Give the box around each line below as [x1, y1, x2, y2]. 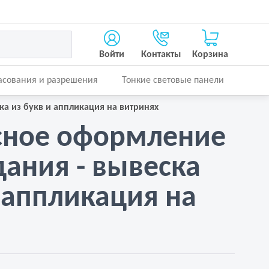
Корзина [192, 50, 228, 59]
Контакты [141, 50, 181, 59]
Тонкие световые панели [122, 76, 224, 85]
